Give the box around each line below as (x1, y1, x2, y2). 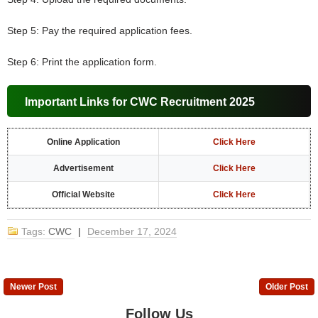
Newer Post (10, 282, 57, 292)
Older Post (265, 282, 308, 292)
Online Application (47, 137, 121, 148)
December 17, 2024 (87, 226, 177, 238)
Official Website (52, 190, 116, 200)
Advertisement (53, 163, 114, 174)
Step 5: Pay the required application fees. (7, 25, 193, 37)
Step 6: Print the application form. (7, 56, 158, 68)
